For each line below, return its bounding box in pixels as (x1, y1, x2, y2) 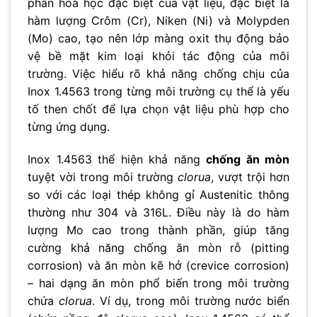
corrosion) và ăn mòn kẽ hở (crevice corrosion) (28, 258, 289, 273)
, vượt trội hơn (211, 170, 289, 185)
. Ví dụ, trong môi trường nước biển (91, 294, 289, 309)
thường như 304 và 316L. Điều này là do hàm (28, 205, 289, 220)
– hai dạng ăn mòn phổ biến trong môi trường (28, 276, 289, 291)
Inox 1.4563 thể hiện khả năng (28, 152, 206, 167)
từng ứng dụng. (28, 120, 110, 134)
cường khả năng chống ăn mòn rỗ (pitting (28, 241, 289, 255)
